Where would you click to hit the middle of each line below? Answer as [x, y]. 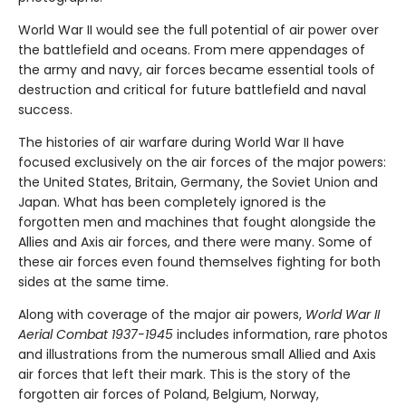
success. [45, 110]
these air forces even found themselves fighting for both [199, 262]
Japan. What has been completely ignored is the [172, 202]
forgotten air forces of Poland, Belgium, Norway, [169, 394]
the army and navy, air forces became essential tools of [197, 70]
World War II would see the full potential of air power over [198, 30]
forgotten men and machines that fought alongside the [197, 222]
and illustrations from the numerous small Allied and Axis [197, 354]
